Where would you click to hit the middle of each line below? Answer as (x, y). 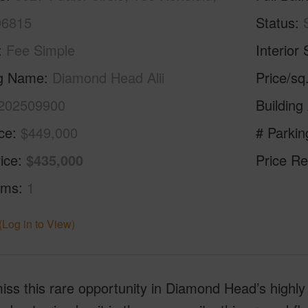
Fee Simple (40, 50)
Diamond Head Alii (108, 77)
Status (276, 22)
